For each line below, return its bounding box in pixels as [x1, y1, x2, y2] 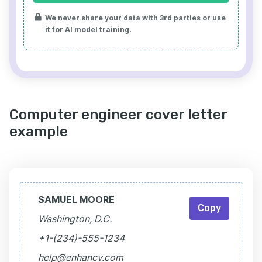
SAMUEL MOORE [38, 194, 115, 206]
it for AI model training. [45, 25, 132, 35]
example [9, 123, 68, 140]
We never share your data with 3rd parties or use [45, 13, 226, 23]
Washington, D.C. [38, 213, 112, 225]
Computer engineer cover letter [9, 106, 227, 123]
